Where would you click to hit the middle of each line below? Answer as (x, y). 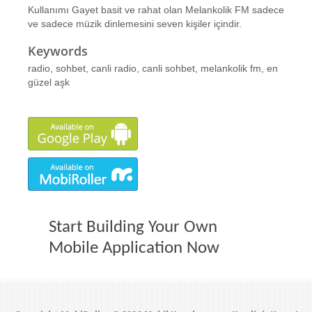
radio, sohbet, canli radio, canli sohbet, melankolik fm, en (153, 68)
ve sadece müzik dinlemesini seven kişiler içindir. (135, 24)
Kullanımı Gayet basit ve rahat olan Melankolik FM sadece (156, 10)
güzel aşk (49, 82)
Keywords (58, 51)
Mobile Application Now (134, 248)
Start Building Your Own (133, 227)
